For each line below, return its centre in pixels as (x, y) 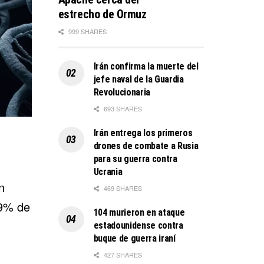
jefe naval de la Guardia (138, 79)
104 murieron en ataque (139, 212)
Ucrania (108, 171)
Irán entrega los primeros (143, 133)
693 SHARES (122, 108)
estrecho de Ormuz (102, 14)
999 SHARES (86, 31)
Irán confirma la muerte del (146, 66)
